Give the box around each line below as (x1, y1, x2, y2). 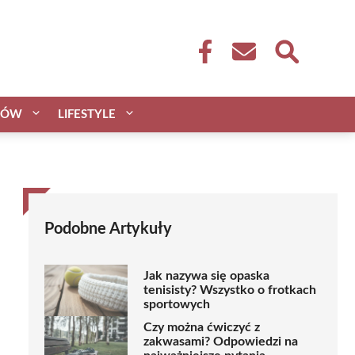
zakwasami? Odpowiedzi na (143, 335, 298, 349)
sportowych (143, 298, 210, 311)
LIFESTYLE (58, 108, 116, 120)
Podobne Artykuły (44, 220, 172, 237)
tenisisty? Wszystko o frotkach (143, 284, 316, 297)
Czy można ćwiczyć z (143, 321, 260, 334)
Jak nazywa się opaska (143, 269, 269, 283)
